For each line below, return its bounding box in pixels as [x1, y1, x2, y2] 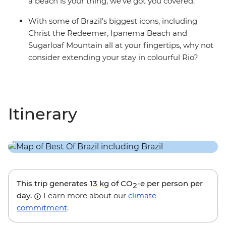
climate [128, 191, 156, 201]
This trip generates [17, 179, 90, 189]
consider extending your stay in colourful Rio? [28, 52, 198, 63]
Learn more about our [41, 191, 128, 201]
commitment [17, 203, 67, 213]
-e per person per [137, 179, 203, 189]
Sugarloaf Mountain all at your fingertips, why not [28, 40, 213, 50]
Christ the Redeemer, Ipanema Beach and [28, 28, 187, 38]
